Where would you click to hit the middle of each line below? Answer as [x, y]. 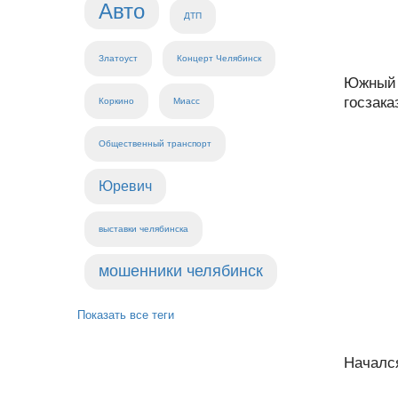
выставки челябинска [143, 229]
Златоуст [118, 58]
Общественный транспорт [155, 143]
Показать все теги [126, 315]
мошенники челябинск [181, 271]
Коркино [116, 101]
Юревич [125, 186]
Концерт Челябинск [219, 58]
